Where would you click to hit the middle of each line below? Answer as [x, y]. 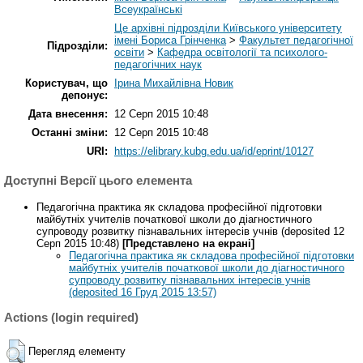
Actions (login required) [71, 317]
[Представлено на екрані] [188, 243]
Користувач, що [66, 83]
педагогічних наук [158, 64]
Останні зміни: [70, 132]
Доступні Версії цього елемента [98, 181]
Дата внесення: [68, 113]
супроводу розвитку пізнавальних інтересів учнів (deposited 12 [190, 231]
